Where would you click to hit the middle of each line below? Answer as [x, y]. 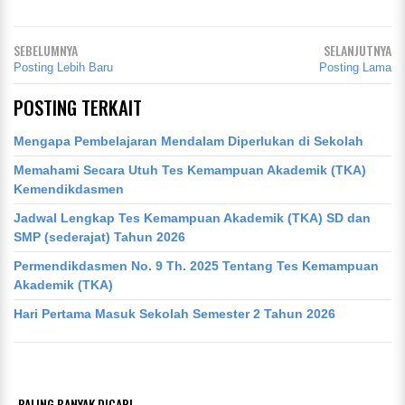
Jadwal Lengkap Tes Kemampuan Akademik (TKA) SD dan [192, 217]
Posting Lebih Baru [63, 68]
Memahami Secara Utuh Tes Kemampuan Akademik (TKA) [190, 170]
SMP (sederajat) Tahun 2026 [99, 236]
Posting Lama [355, 68]
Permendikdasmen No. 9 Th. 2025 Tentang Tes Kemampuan [196, 265]
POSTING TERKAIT [78, 108]
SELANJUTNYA [358, 51]
